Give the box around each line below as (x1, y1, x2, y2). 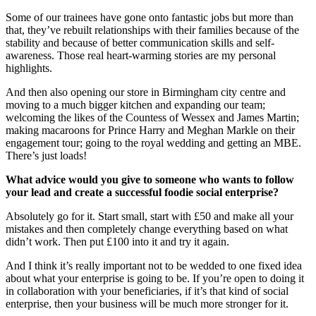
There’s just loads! (6, 149, 90, 162)
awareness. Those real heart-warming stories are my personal (6, 49, 276, 61)
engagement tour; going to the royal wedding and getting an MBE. (6, 136, 301, 149)
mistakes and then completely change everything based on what (6, 222, 288, 235)
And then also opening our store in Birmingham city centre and (6, 85, 286, 98)
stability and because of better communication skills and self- (6, 36, 274, 49)
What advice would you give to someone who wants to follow (6, 173, 294, 186)
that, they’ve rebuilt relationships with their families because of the (6, 23, 299, 36)
